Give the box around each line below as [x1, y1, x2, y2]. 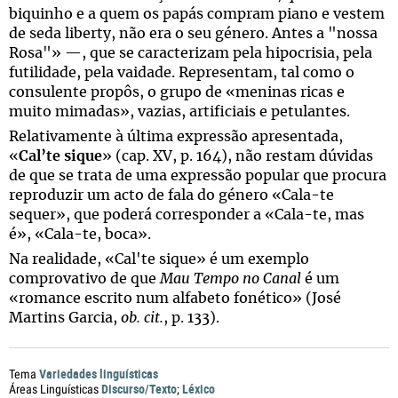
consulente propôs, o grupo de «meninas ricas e [9, 85, 345, 99]
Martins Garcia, [9, 311, 121, 325]
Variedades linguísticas [39, 365, 158, 382]
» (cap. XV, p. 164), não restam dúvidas [102, 149, 373, 163]
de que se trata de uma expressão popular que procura [9, 169, 386, 183]
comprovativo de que [9, 272, 160, 286]
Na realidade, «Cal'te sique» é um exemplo [9, 252, 309, 267]
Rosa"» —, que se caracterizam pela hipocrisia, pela [9, 46, 372, 60]
